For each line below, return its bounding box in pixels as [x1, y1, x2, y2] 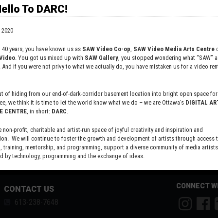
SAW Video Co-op [82, 45, 130, 53]
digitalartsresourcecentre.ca [33, 170, 104, 178]
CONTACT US [4, 184, 54, 194]
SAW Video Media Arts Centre [133, 45, 215, 53]
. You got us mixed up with [15, 54, 85, 61]
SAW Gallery [85, 54, 118, 61]
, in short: [27, 107, 52, 115]
